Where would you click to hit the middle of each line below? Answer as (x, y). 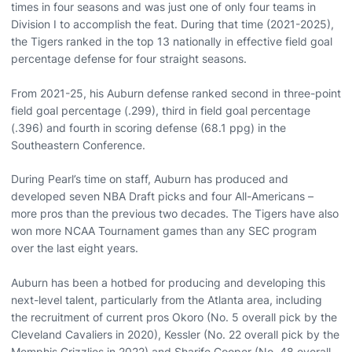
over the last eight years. (75, 247)
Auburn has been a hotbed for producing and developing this (168, 282)
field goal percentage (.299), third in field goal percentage (161, 110)
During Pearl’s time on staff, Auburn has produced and (150, 178)
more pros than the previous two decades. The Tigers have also (175, 213)
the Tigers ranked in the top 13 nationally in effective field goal (172, 41)
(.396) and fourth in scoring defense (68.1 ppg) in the (148, 127)
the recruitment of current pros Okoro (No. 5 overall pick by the (174, 317)
